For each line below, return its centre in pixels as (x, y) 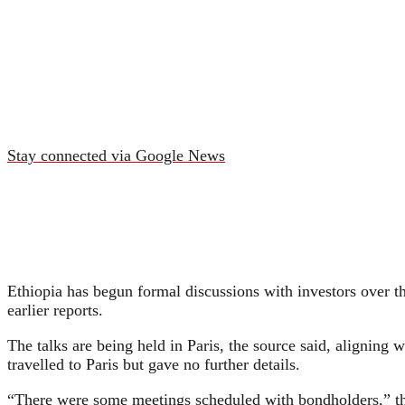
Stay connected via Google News (116, 155)
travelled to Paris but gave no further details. (154, 364)
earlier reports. (55, 310)
